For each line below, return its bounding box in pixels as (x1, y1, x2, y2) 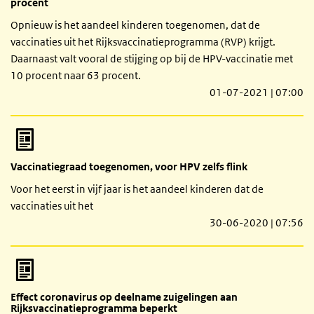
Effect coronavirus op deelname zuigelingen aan (11, 289, 238, 303)
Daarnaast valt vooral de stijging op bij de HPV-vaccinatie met (11, 51, 293, 65)
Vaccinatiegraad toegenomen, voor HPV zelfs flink (11, 159, 247, 173)
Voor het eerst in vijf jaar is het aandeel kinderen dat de (11, 182, 264, 196)
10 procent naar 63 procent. (11, 68, 141, 82)
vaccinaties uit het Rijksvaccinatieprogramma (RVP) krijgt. (11, 34, 275, 48)
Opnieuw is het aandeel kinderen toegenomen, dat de (11, 18, 260, 32)
